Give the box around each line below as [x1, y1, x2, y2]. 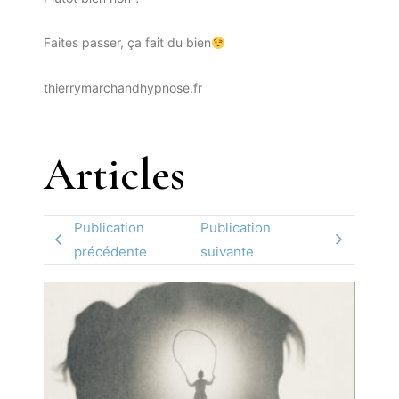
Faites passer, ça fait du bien [43, 35, 211, 51]
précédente [73, 243, 147, 261]
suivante [199, 243, 254, 261]
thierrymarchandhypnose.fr [43, 79, 202, 95]
